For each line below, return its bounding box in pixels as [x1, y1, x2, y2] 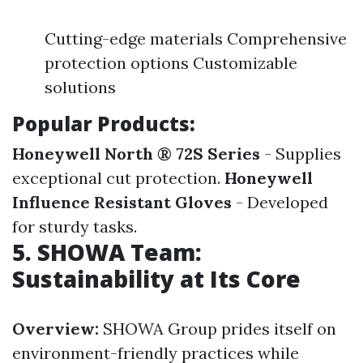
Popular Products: [12, 110, 195, 137]
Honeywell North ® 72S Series [12, 143, 260, 164]
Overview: [12, 318, 103, 339]
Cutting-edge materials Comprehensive [45, 28, 347, 49]
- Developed [232, 192, 328, 212]
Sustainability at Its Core [12, 263, 301, 294]
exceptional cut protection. [12, 168, 224, 188]
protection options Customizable [45, 53, 297, 73]
